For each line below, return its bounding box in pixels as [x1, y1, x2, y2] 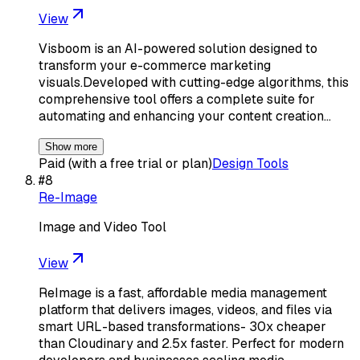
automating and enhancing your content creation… [39, 107, 331, 125]
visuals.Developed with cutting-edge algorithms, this [39, 73, 349, 91]
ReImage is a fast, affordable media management [39, 284, 327, 301]
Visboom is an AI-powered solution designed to [39, 39, 317, 57]
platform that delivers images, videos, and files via [39, 301, 332, 318]
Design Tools [212, 154, 288, 172]
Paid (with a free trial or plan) [39, 154, 212, 172]
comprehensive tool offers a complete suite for [39, 90, 315, 108]
